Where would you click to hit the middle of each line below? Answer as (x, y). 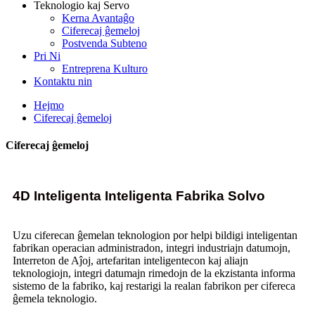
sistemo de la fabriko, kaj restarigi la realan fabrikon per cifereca (154, 285)
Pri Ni (47, 56)
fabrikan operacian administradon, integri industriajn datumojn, (152, 247)
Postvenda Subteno (104, 43)
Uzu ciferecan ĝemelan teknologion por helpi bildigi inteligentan (155, 235)
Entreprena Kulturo (105, 69)
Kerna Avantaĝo (98, 18)
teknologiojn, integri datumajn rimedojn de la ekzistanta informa (154, 273)
